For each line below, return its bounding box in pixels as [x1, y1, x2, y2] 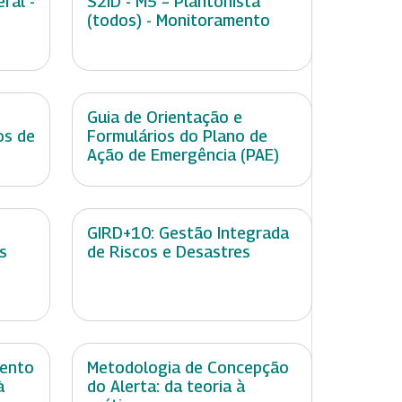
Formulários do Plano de [87, 127, 267, 146]
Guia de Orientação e [87, 108, 242, 127]
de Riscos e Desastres [87, 242, 250, 262]
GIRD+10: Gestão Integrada [87, 223, 289, 243]
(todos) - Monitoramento [87, 11, 270, 31]
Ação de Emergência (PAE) [87, 145, 279, 165]
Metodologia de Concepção [87, 358, 289, 378]
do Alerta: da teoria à [87, 377, 245, 397]
